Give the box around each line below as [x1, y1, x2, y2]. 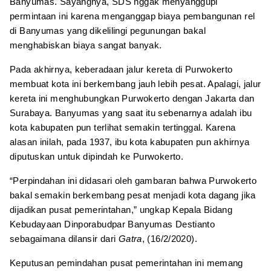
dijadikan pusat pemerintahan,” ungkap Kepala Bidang [10, 204, 233, 215]
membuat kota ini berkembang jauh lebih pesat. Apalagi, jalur [10, 78, 261, 89]
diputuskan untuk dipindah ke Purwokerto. [10, 151, 183, 162]
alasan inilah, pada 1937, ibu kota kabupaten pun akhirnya [10, 136, 250, 147]
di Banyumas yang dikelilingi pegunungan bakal [10, 25, 206, 36]
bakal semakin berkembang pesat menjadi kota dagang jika [10, 189, 256, 200]
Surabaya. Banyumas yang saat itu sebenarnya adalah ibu [10, 107, 252, 118]
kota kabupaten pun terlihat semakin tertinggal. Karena [10, 122, 236, 132]
